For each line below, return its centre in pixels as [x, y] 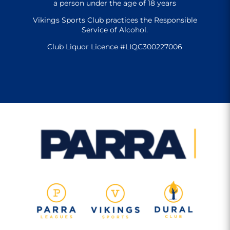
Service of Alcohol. [115, 30]
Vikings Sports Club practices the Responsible [115, 20]
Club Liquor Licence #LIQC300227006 [115, 46]
